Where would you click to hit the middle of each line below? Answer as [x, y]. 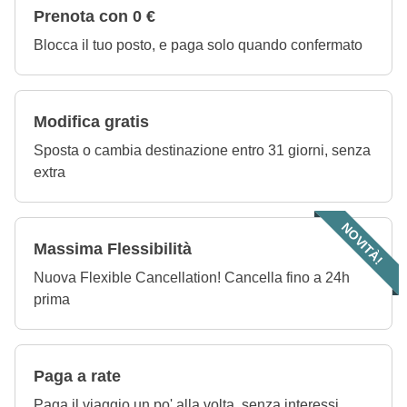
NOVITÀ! [362, 243]
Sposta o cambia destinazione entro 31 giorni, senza [202, 150]
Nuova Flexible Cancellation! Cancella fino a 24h [192, 278]
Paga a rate [77, 376]
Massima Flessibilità [113, 249]
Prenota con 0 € [94, 16]
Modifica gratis [91, 122]
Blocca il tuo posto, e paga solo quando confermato [198, 45]
